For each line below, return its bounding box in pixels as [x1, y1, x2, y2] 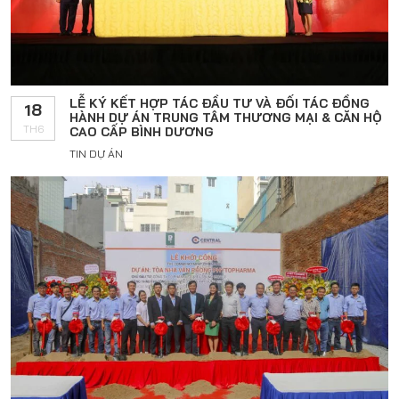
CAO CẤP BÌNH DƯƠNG [69, 124, 214, 140]
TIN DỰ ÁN [69, 147, 123, 160]
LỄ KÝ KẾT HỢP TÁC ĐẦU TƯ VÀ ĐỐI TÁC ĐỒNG [69, 95, 370, 111]
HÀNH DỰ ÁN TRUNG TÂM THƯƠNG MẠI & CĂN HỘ [69, 110, 382, 126]
